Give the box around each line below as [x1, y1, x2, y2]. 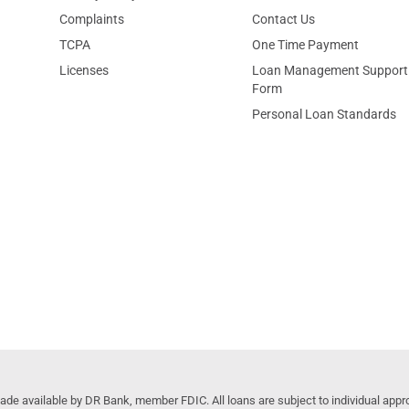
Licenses [59, 63, 109, 78]
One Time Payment [251, 37, 359, 52]
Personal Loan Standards [251, 107, 396, 121]
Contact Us [251, 12, 315, 26]
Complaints [59, 12, 124, 26]
